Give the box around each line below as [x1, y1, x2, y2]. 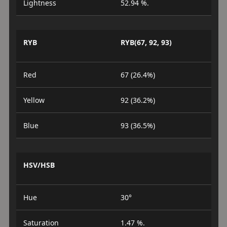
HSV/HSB [23, 160, 55, 170]
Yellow [23, 95, 45, 105]
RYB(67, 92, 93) [121, 37, 172, 47]
